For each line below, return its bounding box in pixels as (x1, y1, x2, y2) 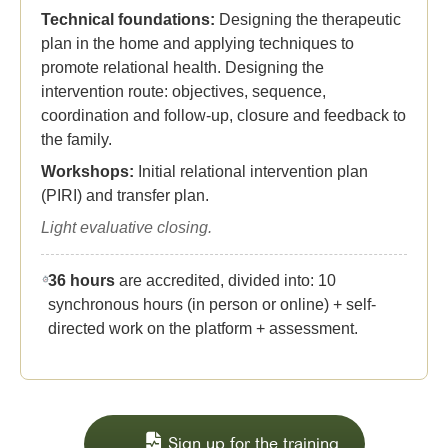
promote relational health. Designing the (41, 58, 324, 76)
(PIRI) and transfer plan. (41, 186, 209, 204)
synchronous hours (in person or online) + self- (48, 295, 377, 313)
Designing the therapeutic (215, 10, 401, 28)
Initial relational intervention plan (134, 162, 368, 180)
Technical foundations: (41, 10, 215, 28)
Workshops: (41, 162, 134, 180)
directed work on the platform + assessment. (48, 319, 359, 337)
